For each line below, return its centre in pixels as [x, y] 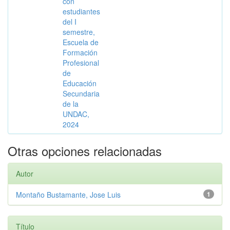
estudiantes [81, 11]
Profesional [81, 63]
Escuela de [81, 42]
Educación [80, 83]
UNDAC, [76, 114]
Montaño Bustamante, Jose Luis [68, 195]
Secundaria [81, 93]
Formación [80, 52]
